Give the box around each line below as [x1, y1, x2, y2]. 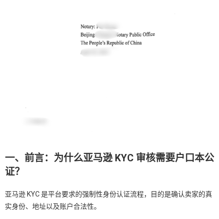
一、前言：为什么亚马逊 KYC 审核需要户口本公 [5, 152, 214, 164]
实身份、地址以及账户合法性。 [5, 202, 101, 211]
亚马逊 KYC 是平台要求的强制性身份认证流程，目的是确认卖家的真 [5, 190, 212, 198]
